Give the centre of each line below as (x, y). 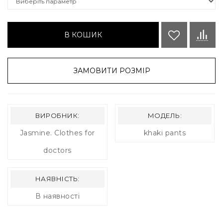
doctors (57, 151)
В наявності (57, 196)
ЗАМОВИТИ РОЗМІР (111, 71)
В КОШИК (83, 35)
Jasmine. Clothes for (57, 133)
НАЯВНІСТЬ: (57, 179)
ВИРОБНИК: (57, 116)
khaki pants (165, 133)
